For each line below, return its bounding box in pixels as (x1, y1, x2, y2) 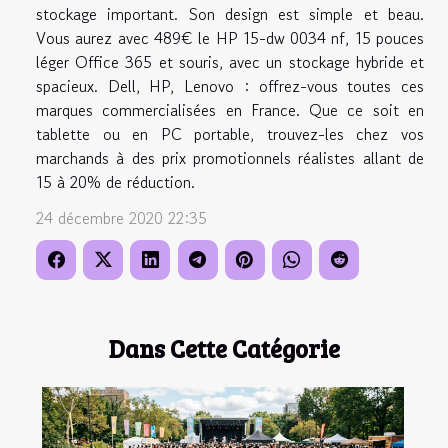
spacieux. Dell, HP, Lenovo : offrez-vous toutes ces (36, 74, 424, 99)
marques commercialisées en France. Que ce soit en (36, 98, 424, 123)
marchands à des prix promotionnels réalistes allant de (36, 146, 424, 171)
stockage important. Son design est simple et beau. (36, 2, 424, 27)
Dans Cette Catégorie (108, 332, 340, 366)
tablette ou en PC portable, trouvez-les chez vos (36, 122, 424, 147)
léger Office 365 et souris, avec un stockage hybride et (36, 50, 424, 75)
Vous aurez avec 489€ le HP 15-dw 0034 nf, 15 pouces (36, 26, 424, 51)
